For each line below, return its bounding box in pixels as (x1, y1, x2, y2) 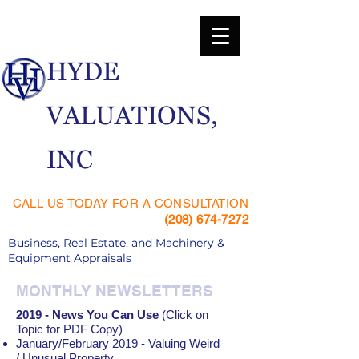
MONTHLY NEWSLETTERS (16, 282, 213, 300)
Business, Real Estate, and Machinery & (8, 236, 224, 250)
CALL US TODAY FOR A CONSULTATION (12, 196, 248, 210)
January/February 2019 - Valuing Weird (16, 337, 220, 350)
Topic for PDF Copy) (16, 322, 123, 336)
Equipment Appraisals (8, 251, 131, 265)
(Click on (159, 308, 208, 321)
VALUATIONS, (46, 100, 218, 143)
